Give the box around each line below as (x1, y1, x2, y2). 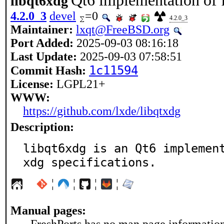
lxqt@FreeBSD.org (76, 23, 169, 36)
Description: (10, 120, 74, 133)
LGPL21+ (53, 77, 105, 90)
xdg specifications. (23, 155, 156, 169)
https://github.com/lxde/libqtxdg (23, 104, 180, 117)
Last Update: (10, 50, 77, 63)
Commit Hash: (10, 64, 86, 77)
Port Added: (10, 36, 73, 49)
